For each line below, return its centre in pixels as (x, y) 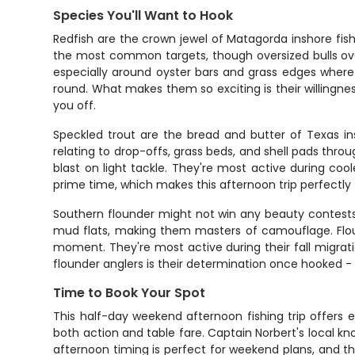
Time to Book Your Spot (130, 293)
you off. (75, 105)
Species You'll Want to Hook (143, 15)
